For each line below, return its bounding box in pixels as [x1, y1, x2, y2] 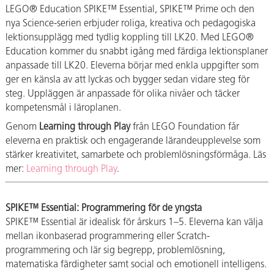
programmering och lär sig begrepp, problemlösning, [6, 245, 225, 256]
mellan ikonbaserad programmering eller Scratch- [6, 231, 210, 242]
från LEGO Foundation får [130, 122, 239, 132]
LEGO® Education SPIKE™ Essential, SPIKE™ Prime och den [6, 4, 254, 15]
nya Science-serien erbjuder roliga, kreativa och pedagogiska [6, 18, 256, 29]
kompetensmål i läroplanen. [6, 103, 121, 113]
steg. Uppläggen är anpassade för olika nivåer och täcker [6, 89, 240, 99]
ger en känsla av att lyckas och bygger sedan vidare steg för [6, 75, 250, 85]
